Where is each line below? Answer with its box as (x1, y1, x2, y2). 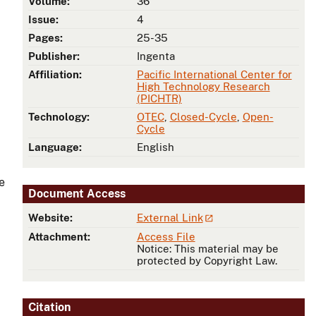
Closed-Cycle (169, 111, 237, 123)
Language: (28, 141, 82, 154)
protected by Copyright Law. (136, 255, 277, 267)
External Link (136, 211, 203, 224)
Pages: (28, 32, 63, 44)
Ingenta (136, 50, 175, 63)
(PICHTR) (136, 92, 182, 105)
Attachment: (28, 231, 90, 243)
